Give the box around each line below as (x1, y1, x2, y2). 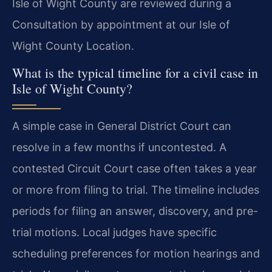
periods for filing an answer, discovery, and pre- (12, 205, 258, 218)
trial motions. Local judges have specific (12, 226, 217, 239)
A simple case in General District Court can (12, 120, 231, 133)
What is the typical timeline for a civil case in (12, 64, 258, 82)
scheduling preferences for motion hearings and (12, 247, 260, 260)
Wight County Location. (12, 39, 134, 52)
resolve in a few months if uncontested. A (12, 141, 226, 154)
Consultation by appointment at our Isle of (12, 18, 230, 31)
